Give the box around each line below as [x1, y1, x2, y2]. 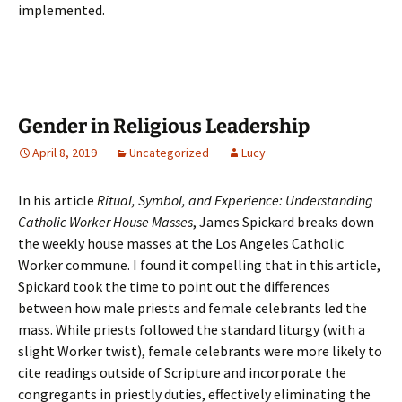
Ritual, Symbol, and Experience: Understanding [97, 191, 373, 209]
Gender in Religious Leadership [18, 114, 310, 138]
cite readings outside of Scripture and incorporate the [18, 363, 346, 381]
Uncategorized [129, 144, 209, 161]
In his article [18, 191, 97, 209]
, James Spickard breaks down [193, 213, 374, 231]
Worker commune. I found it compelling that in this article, [18, 256, 380, 274]
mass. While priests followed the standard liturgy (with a [18, 320, 365, 338]
